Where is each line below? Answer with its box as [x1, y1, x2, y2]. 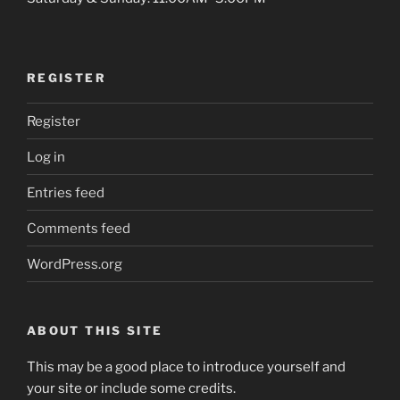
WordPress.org [27, 255, 122, 272]
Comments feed [27, 220, 130, 237]
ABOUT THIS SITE [27, 323, 163, 338]
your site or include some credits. [27, 379, 236, 396]
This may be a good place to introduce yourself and [27, 358, 346, 375]
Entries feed [27, 184, 104, 201]
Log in [27, 148, 65, 165]
